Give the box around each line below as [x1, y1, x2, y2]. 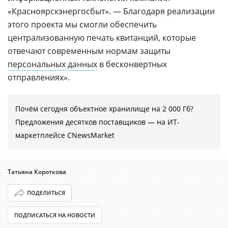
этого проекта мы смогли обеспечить [8, 18, 157, 30]
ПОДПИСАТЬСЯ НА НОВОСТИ [14, 211, 95, 219]
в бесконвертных [97, 58, 167, 70]
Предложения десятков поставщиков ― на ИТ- [15, 117, 180, 127]
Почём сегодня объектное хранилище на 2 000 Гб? [15, 103, 193, 113]
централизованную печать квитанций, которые [8, 32, 196, 43]
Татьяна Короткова [8, 167, 66, 176]
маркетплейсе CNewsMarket [15, 130, 115, 140]
